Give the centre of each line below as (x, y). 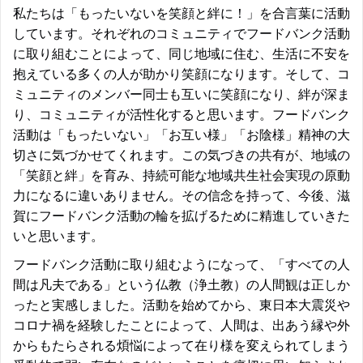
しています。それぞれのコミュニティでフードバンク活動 (181, 33)
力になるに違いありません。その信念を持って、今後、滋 (181, 195)
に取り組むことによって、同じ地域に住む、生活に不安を (181, 53)
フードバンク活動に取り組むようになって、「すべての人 (181, 264)
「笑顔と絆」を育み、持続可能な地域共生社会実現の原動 (181, 175)
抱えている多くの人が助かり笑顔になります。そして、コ (181, 73)
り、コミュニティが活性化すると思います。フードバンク (181, 114)
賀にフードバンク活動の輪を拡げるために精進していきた (181, 215)
